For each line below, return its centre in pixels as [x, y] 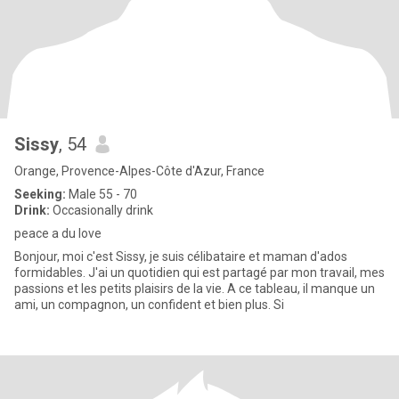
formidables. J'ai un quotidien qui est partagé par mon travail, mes [199, 273]
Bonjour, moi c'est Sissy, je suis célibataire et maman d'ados [181, 256]
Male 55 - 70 [102, 194]
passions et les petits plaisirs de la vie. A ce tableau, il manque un [195, 289]
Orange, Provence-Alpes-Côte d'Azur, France [139, 171]
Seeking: [40, 194]
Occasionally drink [102, 210]
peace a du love [58, 233]
